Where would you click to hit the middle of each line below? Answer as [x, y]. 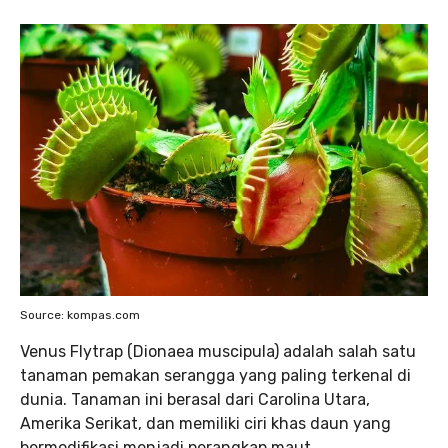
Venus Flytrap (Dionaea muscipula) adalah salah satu [218, 351]
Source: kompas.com [80, 315]
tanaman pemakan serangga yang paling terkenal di [215, 375]
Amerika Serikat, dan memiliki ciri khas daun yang [205, 423]
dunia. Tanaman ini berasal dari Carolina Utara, [195, 399]
